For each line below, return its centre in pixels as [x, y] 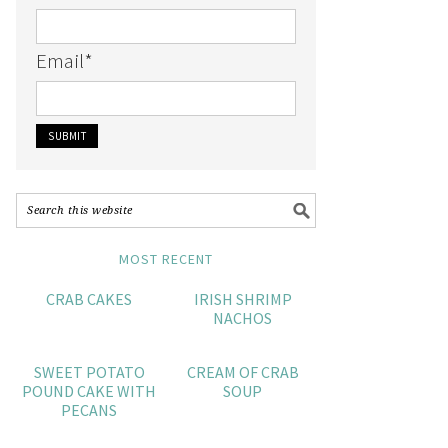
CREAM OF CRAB [242, 372]
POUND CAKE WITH [89, 391]
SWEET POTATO [89, 372]
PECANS [89, 410]
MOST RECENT [166, 259]
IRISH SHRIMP [242, 299]
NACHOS [243, 318]
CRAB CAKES [89, 299]
